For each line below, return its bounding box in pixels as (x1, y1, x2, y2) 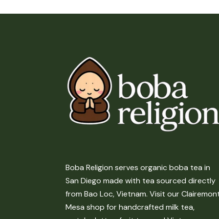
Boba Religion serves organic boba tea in (66, 162, 211, 173)
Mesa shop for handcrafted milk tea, (66, 201, 195, 212)
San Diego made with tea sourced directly (66, 175, 216, 186)
